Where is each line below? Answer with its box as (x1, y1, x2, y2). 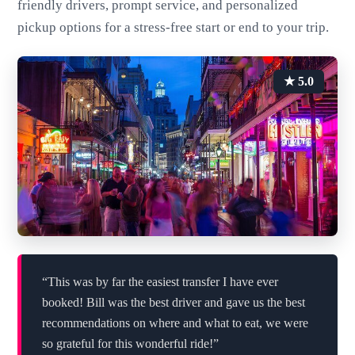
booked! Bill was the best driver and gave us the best (41, 295, 305, 309)
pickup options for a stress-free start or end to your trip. (17, 20, 330, 36)
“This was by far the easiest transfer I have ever (41, 274, 278, 288)
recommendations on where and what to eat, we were (41, 315, 308, 330)
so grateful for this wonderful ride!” (41, 336, 219, 350)
